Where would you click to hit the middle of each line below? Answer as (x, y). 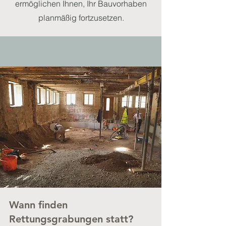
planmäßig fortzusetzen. (81, 18)
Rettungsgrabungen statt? (71, 219)
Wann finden (38, 205)
